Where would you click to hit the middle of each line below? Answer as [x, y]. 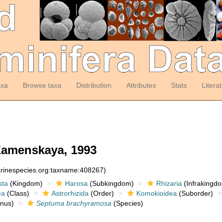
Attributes [141, 85]
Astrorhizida [70, 193]
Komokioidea [156, 193]
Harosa [76, 183]
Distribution [94, 85]
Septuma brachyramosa [74, 203]
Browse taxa [42, 85]
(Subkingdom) [111, 183]
